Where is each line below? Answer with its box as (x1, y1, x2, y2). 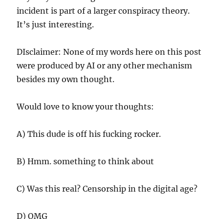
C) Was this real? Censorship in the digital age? (17, 183, 198, 194)
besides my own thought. (17, 74, 115, 84)
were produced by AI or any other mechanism (17, 60, 193, 70)
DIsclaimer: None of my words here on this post (17, 46, 202, 57)
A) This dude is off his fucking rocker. (17, 129, 161, 139)
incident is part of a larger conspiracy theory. (17, 5, 190, 16)
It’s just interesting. (17, 19, 94, 29)
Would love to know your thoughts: (17, 101, 154, 111)
